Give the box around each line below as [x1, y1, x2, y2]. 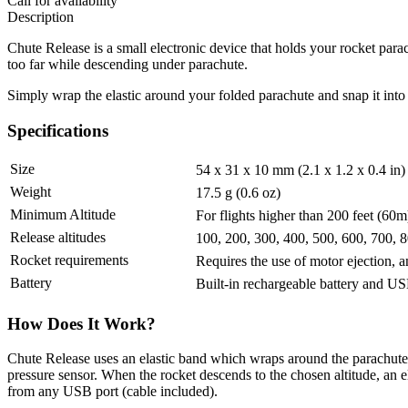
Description [7, 9, 74, 25]
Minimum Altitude [10, 206, 116, 222]
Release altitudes [10, 229, 106, 245]
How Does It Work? [7, 313, 156, 333]
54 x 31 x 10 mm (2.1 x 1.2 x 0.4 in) [196, 161, 405, 178]
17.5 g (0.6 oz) [196, 184, 280, 200]
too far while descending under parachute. [7, 56, 248, 73]
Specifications [7, 121, 108, 141]
